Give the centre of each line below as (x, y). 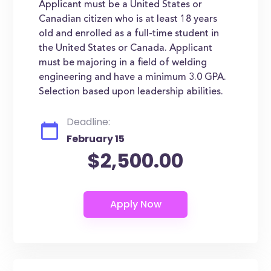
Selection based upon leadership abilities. (131, 92)
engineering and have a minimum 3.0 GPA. (133, 77)
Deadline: (89, 122)
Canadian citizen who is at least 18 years (128, 19)
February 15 (96, 139)
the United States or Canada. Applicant (126, 48)
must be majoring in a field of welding (123, 63)
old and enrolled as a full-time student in (129, 34)
